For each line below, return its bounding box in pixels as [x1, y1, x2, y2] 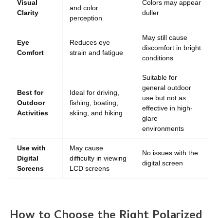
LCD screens [70, 164, 109, 173]
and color [70, 4, 98, 12]
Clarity [17, 9, 38, 17]
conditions [142, 54, 173, 62]
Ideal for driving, [70, 89, 119, 97]
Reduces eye [70, 38, 110, 47]
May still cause [142, 34, 187, 42]
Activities [17, 109, 48, 117]
